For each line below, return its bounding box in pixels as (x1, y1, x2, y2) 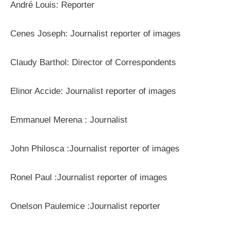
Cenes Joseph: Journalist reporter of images (10, 29, 181, 39)
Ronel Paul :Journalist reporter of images (10, 172, 167, 183)
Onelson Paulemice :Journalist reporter (10, 201, 160, 212)
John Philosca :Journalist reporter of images (10, 144, 180, 154)
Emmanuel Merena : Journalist (10, 115, 127, 125)
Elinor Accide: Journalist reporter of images (10, 86, 176, 97)
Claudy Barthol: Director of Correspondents (10, 57, 176, 68)
